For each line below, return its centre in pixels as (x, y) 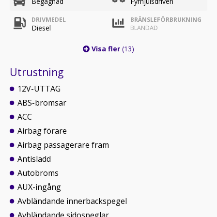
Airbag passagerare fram (63, 145)
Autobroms (38, 173)
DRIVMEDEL (49, 20)
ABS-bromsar (42, 103)
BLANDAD (144, 28)
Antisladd (34, 159)
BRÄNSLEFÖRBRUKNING (166, 20)
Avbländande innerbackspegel (72, 201)
